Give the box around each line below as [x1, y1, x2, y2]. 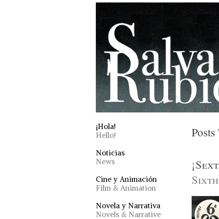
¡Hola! [96, 122, 116, 131]
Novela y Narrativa [96, 201, 160, 210]
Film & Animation [96, 183, 156, 193]
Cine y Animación [96, 175, 157, 184]
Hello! [96, 131, 116, 140]
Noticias [96, 148, 125, 157]
